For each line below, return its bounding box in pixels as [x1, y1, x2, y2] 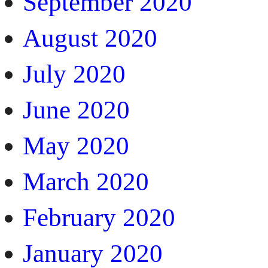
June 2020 [23, 95, 130, 124]
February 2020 [23, 203, 175, 232]
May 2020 [23, 131, 129, 160]
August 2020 [23, 23, 157, 52]
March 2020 [23, 167, 149, 196]
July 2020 [23, 59, 126, 88]
